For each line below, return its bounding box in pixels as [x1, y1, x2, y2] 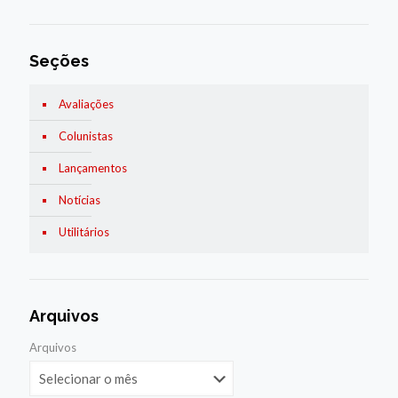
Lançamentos [59, 160, 127, 175]
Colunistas [59, 128, 113, 143]
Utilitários [59, 224, 109, 239]
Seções [29, 51, 89, 70]
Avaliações [59, 96, 114, 111]
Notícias [59, 192, 100, 207]
